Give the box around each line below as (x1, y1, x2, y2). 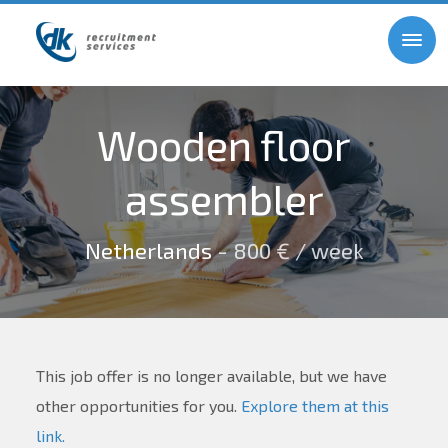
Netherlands (84, 236, 212, 263)
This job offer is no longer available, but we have (35, 365, 387, 385)
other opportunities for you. (35, 395, 241, 415)
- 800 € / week (211, 236, 364, 263)
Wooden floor (97, 118, 351, 169)
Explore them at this (240, 395, 389, 415)
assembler (124, 172, 324, 223)
